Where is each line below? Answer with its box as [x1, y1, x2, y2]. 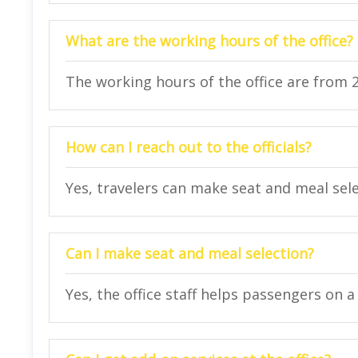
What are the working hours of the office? [66, 30, 353, 50]
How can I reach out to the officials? [66, 137, 312, 157]
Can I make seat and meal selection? [66, 243, 314, 263]
